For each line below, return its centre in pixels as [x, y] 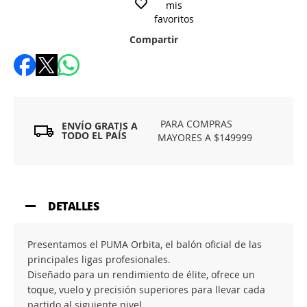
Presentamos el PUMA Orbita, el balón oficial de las [145, 244]
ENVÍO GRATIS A [100, 126]
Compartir [153, 39]
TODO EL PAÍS [94, 135]
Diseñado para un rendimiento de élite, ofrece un [141, 274]
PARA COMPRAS [195, 124]
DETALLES [74, 206]
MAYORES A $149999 [205, 137]
